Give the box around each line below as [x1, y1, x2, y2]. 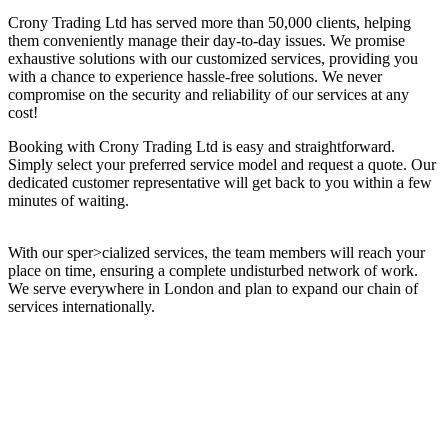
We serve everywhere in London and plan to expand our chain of [8, 279, 418, 297]
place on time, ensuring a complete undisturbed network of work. [8, 261, 418, 279]
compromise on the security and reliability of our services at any [8, 85, 409, 103]
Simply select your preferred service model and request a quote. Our [8, 155, 436, 173]
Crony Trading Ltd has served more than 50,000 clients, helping [8, 13, 411, 31]
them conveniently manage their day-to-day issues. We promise [8, 31, 405, 49]
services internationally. [8, 297, 155, 315]
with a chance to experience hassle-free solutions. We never [8, 67, 382, 85]
